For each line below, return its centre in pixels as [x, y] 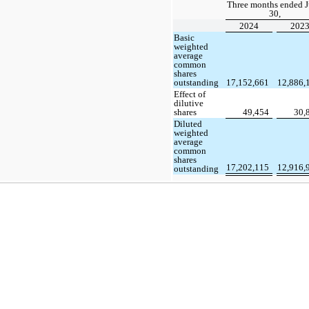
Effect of [190, 94]
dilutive [189, 103]
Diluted [188, 123]
